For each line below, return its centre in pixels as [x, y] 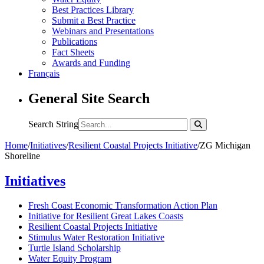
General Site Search [89, 98]
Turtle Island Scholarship [75, 248]
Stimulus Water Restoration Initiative [96, 237]
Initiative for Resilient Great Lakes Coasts [106, 216]
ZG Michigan [225, 145]
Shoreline [22, 156]
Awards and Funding [91, 62]
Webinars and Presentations [103, 31]
